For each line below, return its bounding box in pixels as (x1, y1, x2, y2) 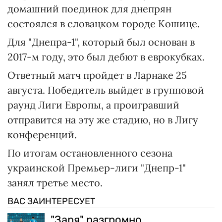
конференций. (7, 128, 77, 141)
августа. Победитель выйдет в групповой (7, 83, 204, 96)
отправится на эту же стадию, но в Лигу (7, 113, 198, 126)
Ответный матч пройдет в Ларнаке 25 (7, 68, 187, 81)
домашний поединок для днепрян (7, 2, 171, 15)
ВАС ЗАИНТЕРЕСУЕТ (7, 195, 95, 207)
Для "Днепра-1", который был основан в (7, 35, 195, 48)
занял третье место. (7, 176, 103, 189)
